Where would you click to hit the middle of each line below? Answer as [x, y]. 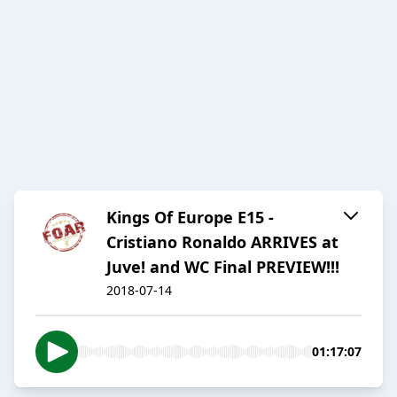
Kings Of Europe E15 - [190, 218]
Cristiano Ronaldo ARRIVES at [222, 242]
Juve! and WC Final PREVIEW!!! [223, 267]
